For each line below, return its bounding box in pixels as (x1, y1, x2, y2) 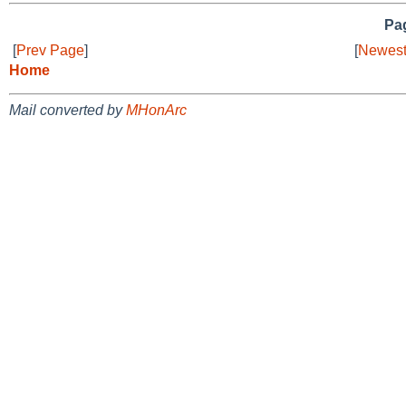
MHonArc (126, 101, 187, 118)
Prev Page (16, 42, 84, 58)
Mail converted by (9, 101, 126, 118)
